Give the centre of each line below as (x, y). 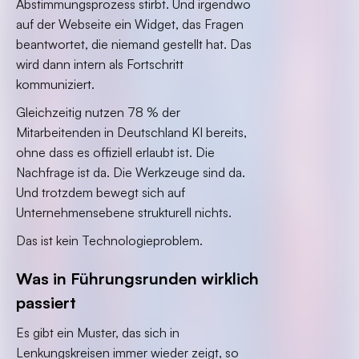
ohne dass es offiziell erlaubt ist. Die (115, 152)
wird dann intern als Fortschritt (100, 64)
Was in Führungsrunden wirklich (137, 278)
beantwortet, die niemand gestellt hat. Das (134, 44)
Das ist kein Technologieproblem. (109, 240)
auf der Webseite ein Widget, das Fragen (130, 24)
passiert (46, 303)
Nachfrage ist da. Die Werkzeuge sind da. (131, 172)
